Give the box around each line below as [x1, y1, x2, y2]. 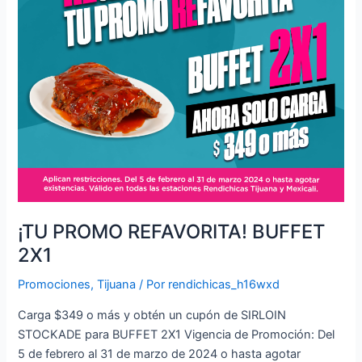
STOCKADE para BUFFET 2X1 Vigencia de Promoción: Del [18, 326, 335, 342]
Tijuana [97, 277, 137, 293]
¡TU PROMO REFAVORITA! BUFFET [18, 220, 326, 244]
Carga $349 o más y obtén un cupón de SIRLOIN [18, 307, 287, 322]
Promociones [18, 277, 91, 293]
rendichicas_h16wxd [168, 277, 280, 293]
